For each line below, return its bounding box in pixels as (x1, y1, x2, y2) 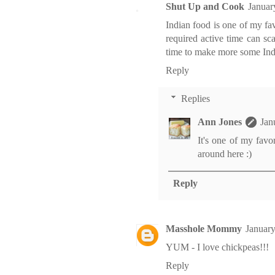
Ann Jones (198, 117, 242, 128)
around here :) (198, 149, 252, 160)
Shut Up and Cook (166, 1, 244, 12)
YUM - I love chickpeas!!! (166, 242, 269, 253)
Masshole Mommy (166, 223, 242, 234)
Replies (180, 93, 210, 104)
